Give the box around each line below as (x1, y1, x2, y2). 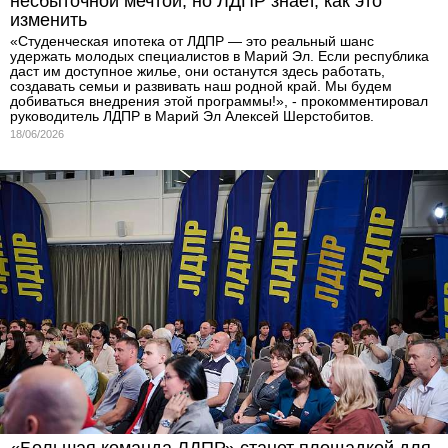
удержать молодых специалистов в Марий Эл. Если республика (10, 47, 429, 64)
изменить (10, 9, 87, 30)
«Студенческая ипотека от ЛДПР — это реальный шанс (10, 32, 374, 49)
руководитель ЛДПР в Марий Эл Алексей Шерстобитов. (10, 107, 374, 124)
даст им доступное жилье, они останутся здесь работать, (10, 62, 385, 79)
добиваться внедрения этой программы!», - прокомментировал (10, 92, 428, 109)
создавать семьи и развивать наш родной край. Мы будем (10, 77, 392, 94)
